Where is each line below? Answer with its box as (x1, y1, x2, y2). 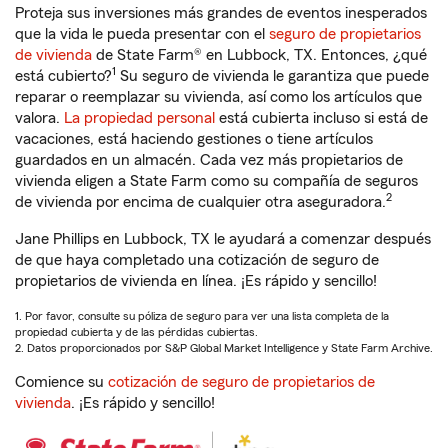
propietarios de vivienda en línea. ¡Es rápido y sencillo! (15, 273, 377, 289)
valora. (15, 110, 64, 126)
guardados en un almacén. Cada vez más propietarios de (15, 152, 403, 168)
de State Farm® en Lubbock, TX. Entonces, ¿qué (92, 47, 427, 63)
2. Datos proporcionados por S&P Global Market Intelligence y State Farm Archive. (15, 342, 433, 354)
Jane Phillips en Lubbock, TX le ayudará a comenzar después (15, 231, 431, 247)
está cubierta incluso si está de (215, 110, 428, 126)
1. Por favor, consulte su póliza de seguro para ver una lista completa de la (15, 310, 389, 322)
